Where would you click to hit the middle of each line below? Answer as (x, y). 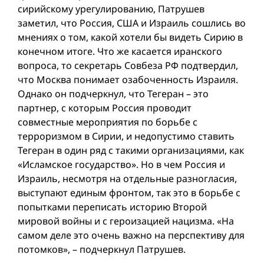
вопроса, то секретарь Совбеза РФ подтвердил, (128, 66)
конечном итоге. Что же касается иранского (120, 52)
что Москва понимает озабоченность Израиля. (128, 80)
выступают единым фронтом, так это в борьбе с (129, 193)
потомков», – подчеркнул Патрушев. (102, 250)
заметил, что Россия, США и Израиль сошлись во (132, 23)
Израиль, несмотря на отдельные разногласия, (127, 179)
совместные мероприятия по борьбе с (108, 122)
